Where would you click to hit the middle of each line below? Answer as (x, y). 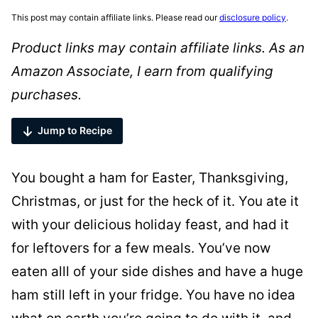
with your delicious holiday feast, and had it (150, 225)
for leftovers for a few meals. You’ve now (141, 248)
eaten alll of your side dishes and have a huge (157, 272)
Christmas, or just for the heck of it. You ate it (155, 202)
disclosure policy (253, 17)
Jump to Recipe (75, 130)
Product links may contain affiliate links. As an (158, 48)
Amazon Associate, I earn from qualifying (142, 71)
